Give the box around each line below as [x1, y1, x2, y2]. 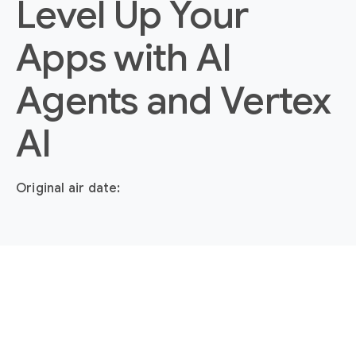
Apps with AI [16, 34, 232, 82]
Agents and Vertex [16, 77, 331, 125]
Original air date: [16, 180, 121, 196]
